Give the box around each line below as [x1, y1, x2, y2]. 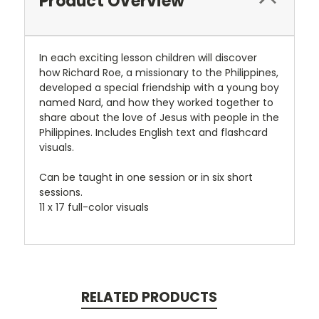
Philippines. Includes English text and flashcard [39, 125, 268, 140]
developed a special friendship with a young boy [39, 80, 279, 95]
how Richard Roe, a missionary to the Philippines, [39, 65, 278, 80]
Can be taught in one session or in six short [39, 169, 253, 184]
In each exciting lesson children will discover [39, 50, 257, 65]
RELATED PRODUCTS [80, 287, 217, 307]
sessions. [39, 184, 83, 199]
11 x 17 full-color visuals [39, 199, 149, 214]
